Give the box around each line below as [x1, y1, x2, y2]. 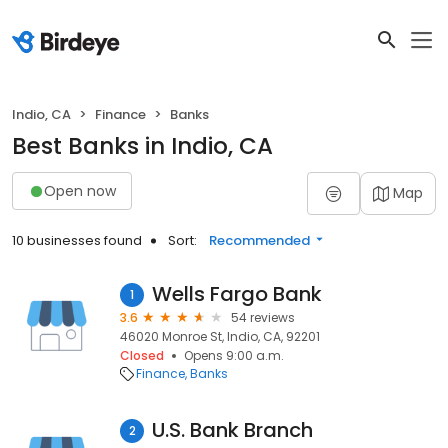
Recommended [209, 231, 310, 250]
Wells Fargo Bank [152, 280, 322, 308]
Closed [120, 347, 164, 364]
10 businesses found [12, 231, 142, 250]
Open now [44, 180, 116, 201]
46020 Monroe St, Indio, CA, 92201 [120, 328, 320, 345]
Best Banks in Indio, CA [12, 130, 273, 162]
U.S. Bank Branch [152, 416, 313, 444]
